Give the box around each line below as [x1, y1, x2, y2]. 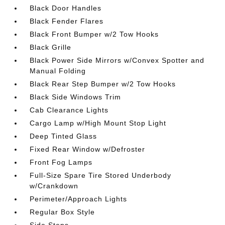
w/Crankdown [30, 181, 79, 190]
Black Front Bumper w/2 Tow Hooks [30, 30, 159, 38]
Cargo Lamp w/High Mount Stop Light [30, 119, 167, 127]
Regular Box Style [30, 207, 95, 216]
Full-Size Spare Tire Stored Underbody [30, 171, 172, 179]
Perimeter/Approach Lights [30, 194, 128, 203]
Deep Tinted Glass [30, 132, 97, 140]
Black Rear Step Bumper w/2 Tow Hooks [30, 79, 176, 88]
